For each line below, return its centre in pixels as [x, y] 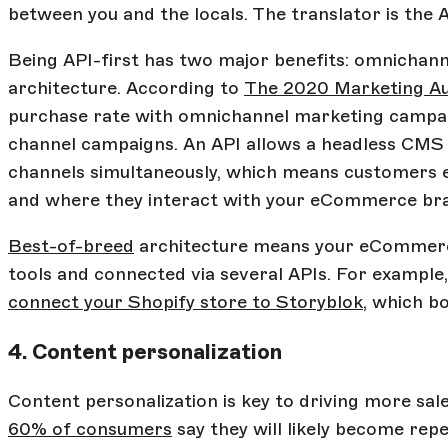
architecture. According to [126, 88]
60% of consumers [90, 428]
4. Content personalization [145, 351]
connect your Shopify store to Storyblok [185, 302]
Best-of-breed [71, 246]
